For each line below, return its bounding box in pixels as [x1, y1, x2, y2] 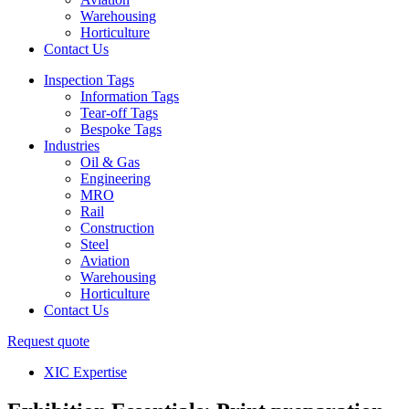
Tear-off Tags [80, 104, 158, 121]
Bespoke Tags [80, 121, 162, 137]
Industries [44, 137, 100, 153]
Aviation [80, 252, 130, 268]
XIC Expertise [44, 363, 127, 380]
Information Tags [80, 88, 179, 104]
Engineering [80, 170, 151, 186]
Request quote [7, 332, 89, 349]
